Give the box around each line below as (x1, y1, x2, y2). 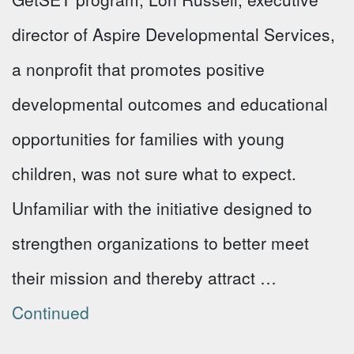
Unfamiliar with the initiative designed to (12, 196, 312, 220)
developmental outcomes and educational (12, 92, 328, 115)
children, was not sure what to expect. (12, 161, 296, 185)
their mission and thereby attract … (12, 265, 277, 289)
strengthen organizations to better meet (12, 231, 309, 254)
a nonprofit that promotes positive (12, 57, 265, 81)
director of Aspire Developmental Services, (12, 22, 335, 46)
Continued (12, 300, 89, 324)
